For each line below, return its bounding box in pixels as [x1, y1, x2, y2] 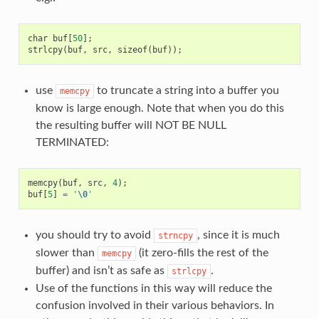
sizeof [117, 44, 147, 55]
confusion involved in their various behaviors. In [35, 299, 274, 311]
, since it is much [197, 229, 280, 241]
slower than [35, 246, 98, 258]
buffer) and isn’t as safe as [35, 264, 167, 276]
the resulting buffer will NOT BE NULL [35, 119, 226, 131]
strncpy [157, 230, 193, 241]
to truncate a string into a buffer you [93, 84, 279, 96]
